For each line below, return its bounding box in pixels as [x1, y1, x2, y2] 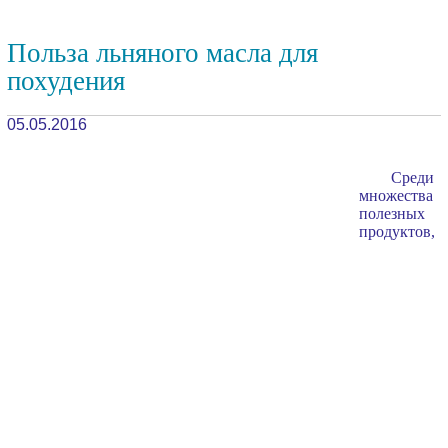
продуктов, [358, 222, 435, 240]
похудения [6, 65, 125, 96]
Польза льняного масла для [6, 37, 318, 68]
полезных [358, 204, 425, 222]
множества [358, 186, 433, 204]
